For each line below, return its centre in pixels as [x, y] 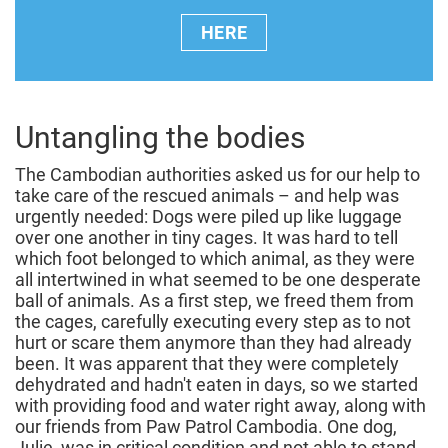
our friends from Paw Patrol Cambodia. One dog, [206, 427]
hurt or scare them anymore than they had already [213, 343]
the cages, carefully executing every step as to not [213, 322]
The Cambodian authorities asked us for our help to [217, 175]
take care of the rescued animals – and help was [207, 196]
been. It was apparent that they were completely [207, 364]
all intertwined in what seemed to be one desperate [218, 280]
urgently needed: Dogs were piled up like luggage [208, 217]
